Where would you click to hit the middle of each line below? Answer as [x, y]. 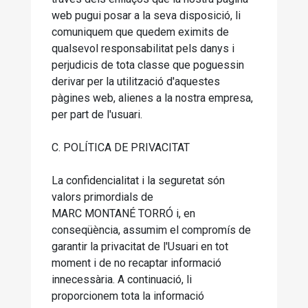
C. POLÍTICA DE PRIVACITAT [121, 147]
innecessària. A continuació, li [122, 279]
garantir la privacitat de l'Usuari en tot [140, 246]
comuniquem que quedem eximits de [140, 32]
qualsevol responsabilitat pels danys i [143, 48]
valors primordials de [102, 197]
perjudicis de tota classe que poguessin [148, 65]
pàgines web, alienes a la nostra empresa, [152, 98]
